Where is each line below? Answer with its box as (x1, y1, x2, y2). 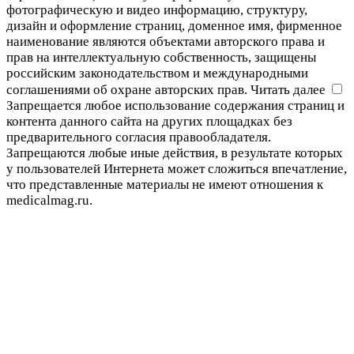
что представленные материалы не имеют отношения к (6, 177, 323, 193)
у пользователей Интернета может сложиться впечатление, (6, 161, 347, 177)
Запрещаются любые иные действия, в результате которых (6, 145, 343, 161)
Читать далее (250, 82, 326, 98)
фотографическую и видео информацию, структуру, (6, 2, 307, 18)
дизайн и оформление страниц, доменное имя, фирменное (6, 18, 342, 34)
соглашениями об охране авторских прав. (6, 82, 250, 98)
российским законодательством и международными (6, 66, 308, 81)
